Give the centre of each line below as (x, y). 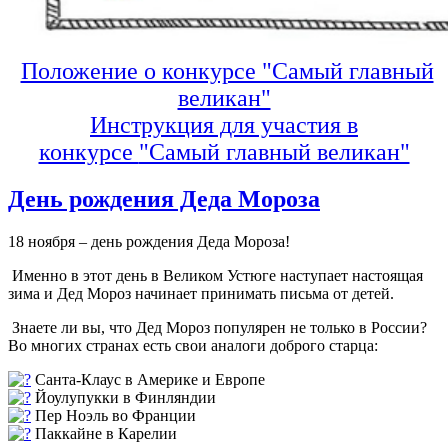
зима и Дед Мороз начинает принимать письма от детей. (201, 293)
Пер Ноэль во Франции (113, 415)
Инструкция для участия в (224, 125)
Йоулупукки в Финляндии (123, 397)
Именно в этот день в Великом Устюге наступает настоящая (215, 275)
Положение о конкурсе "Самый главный (227, 71)
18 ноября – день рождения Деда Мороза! (149, 241)
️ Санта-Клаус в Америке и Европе (148, 379)
